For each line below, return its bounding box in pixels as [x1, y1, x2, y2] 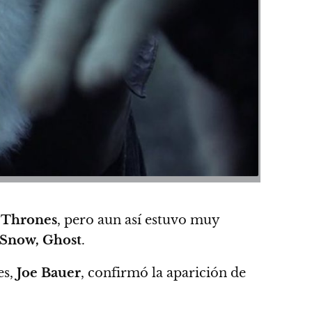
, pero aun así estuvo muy [57, 212, 219, 228]
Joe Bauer [17, 265, 81, 281]
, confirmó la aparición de [81, 265, 246, 281]
